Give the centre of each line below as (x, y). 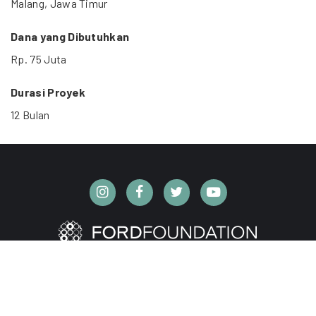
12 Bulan (30, 115)
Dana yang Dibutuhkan (70, 36)
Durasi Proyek (48, 92)
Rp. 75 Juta (39, 59)
